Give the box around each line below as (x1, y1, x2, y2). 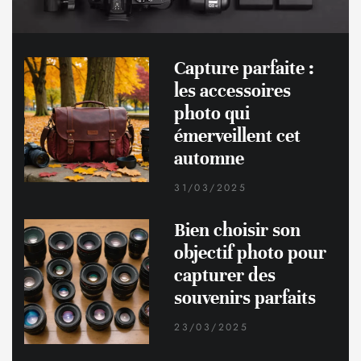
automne (174, 147, 245, 170)
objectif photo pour (174, 242, 327, 264)
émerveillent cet (174, 125, 301, 147)
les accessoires (174, 80, 292, 102)
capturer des (174, 264, 276, 287)
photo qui (174, 102, 251, 125)
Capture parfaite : (174, 57, 315, 80)
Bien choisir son (174, 219, 301, 242)
